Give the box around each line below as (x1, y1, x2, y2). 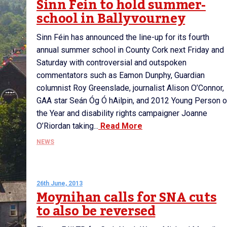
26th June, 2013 (36, 180, 83, 187)
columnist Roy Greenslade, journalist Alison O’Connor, (36, 83, 224, 93)
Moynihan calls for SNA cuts (36, 185, 217, 210)
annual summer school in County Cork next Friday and (36, 45, 224, 55)
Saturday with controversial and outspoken (36, 58, 186, 67)
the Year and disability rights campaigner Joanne (36, 108, 207, 118)
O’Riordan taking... (36, 121, 98, 131)
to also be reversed (36, 199, 156, 224)
